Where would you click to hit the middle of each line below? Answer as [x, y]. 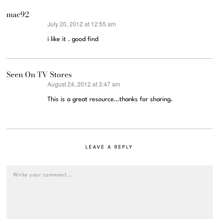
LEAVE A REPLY [109, 147]
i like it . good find [73, 40]
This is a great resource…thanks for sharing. [110, 100]
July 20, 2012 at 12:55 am [82, 24]
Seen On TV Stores [39, 75]
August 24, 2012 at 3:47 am [84, 84]
